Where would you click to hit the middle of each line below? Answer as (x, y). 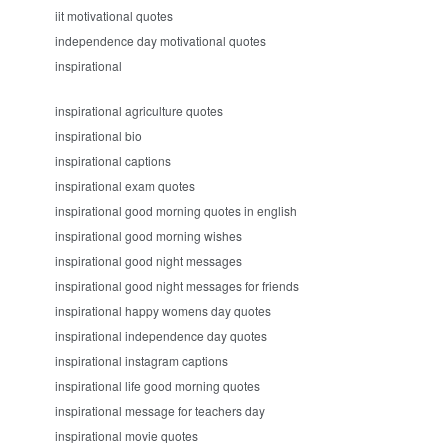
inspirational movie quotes (126, 435)
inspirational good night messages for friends (177, 285)
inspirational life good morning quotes (157, 385)
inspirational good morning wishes (148, 235)
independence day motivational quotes (160, 40)
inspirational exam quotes (125, 185)
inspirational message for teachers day (160, 410)
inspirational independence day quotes (161, 335)
